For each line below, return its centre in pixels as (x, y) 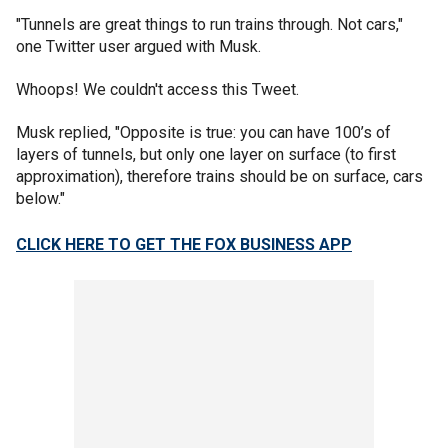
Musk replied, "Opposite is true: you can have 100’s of (203, 132)
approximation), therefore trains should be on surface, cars (219, 176)
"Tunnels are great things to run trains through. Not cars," (209, 24)
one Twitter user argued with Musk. (138, 46)
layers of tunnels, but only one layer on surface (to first (206, 154)
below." (40, 198)
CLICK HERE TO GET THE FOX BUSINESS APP (184, 244)
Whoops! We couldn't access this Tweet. (157, 89)
